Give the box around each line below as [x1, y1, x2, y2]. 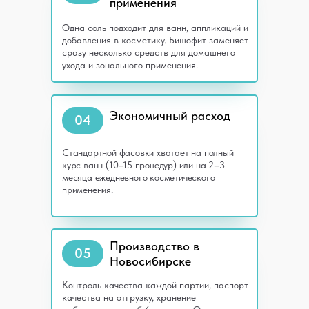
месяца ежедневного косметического [62, 172, 215, 183]
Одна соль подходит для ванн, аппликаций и [62, 22, 248, 33]
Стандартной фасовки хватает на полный [62, 147, 234, 158]
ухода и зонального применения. [62, 59, 198, 70]
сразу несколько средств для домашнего [62, 47, 235, 58]
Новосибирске [110, 254, 191, 268]
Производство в [110, 239, 199, 253]
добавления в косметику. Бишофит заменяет [62, 34, 248, 46]
